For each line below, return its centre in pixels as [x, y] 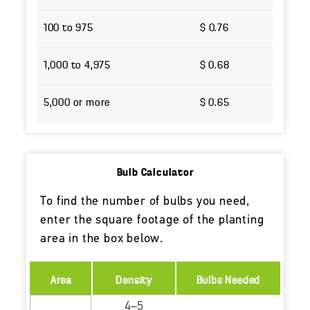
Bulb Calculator [155, 173]
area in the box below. [102, 239]
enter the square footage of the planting [152, 221]
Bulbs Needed [228, 281]
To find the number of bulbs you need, [146, 202]
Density [134, 281]
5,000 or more [77, 103]
